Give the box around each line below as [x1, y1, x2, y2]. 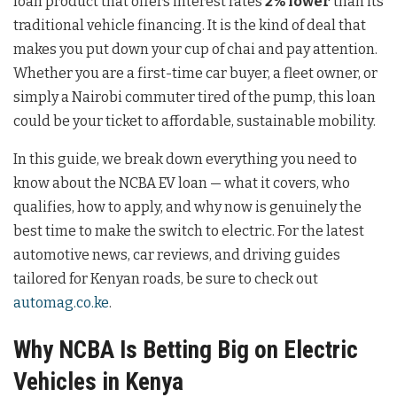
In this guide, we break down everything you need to [13, 150, 357, 167]
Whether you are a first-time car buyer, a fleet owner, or [13, 64, 378, 82]
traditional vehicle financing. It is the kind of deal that [13, 16, 366, 34]
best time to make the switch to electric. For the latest [13, 222, 364, 239]
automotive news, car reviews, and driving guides [13, 245, 340, 263]
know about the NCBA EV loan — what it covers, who [13, 174, 350, 191]
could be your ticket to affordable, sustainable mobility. [13, 112, 376, 129]
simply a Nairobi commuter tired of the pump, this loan [13, 88, 376, 105]
